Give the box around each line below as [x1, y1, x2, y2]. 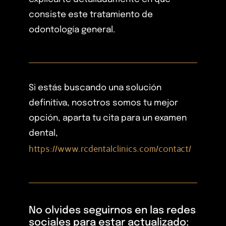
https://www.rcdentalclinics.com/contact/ [29, 144, 191, 154]
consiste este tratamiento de [29, 11, 153, 20]
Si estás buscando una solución [29, 84, 161, 93]
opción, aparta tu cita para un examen [29, 114, 187, 123]
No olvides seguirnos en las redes [29, 205, 196, 216]
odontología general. [29, 26, 115, 35]
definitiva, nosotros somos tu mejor [29, 99, 178, 108]
